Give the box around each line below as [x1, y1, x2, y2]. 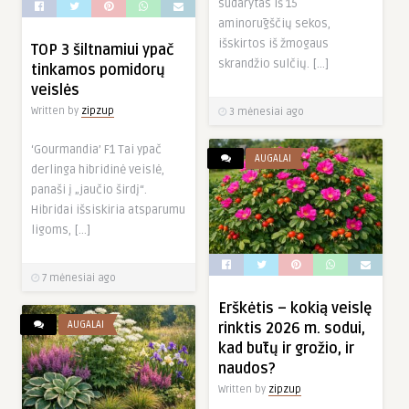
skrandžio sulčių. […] [218, 56, 329, 71]
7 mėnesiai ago [39, 272, 116, 285]
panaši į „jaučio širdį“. [31, 183, 147, 198]
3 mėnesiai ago [226, 105, 304, 118]
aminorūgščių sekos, [218, 16, 330, 31]
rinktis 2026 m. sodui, [218, 320, 365, 339]
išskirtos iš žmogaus [218, 36, 329, 51]
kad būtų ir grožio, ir [218, 340, 354, 359]
